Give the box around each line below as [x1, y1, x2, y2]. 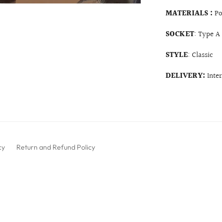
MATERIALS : [166, 8, 215, 19]
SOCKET [166, 29, 195, 40]
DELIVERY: [166, 70, 208, 82]
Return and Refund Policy [16, 143, 95, 152]
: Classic [188, 50, 216, 61]
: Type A [194, 29, 221, 40]
